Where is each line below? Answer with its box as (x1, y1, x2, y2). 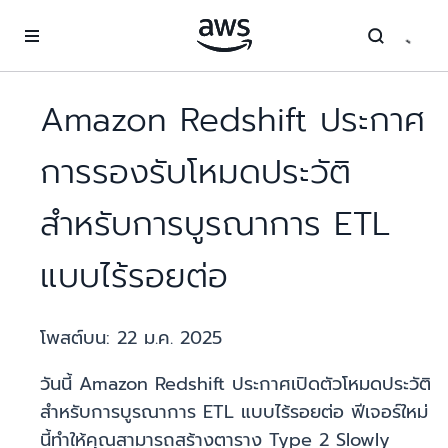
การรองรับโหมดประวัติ (40, 147, 351, 198)
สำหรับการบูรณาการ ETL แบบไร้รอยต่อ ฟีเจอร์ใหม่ (40, 398, 428, 427)
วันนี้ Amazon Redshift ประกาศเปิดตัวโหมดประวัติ (40, 370, 431, 399)
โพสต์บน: (40, 324, 117, 353)
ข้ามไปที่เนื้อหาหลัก (9, 9, 119, 30)
